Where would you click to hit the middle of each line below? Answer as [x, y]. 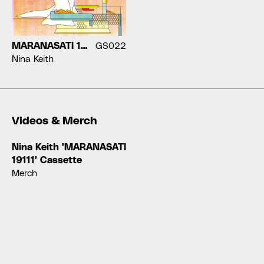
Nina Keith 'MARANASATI [69, 147]
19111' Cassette [47, 160]
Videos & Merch [54, 120]
